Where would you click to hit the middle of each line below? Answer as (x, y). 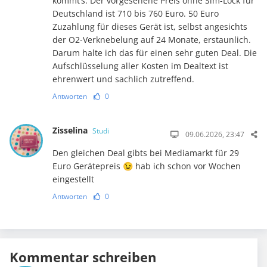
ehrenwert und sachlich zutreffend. (123, 79)
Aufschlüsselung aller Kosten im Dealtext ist (140, 66)
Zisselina (71, 130)
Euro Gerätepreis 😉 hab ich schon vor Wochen (146, 166)
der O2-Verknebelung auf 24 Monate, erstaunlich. (151, 39)
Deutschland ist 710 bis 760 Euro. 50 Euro (135, 13)
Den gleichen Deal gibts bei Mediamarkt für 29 (145, 153)
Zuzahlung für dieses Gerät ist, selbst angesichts (150, 26)
